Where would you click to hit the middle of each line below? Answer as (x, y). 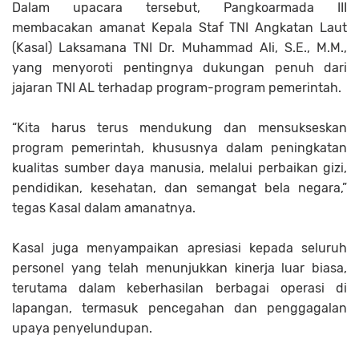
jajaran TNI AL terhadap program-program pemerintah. (177, 87)
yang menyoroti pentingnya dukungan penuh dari (179, 67)
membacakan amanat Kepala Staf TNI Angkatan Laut (179, 27)
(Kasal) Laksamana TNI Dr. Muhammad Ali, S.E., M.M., (179, 47)
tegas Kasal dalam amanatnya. (104, 208)
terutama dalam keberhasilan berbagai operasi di (179, 288)
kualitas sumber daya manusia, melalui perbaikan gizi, (179, 167)
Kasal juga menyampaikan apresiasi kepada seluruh (179, 248)
